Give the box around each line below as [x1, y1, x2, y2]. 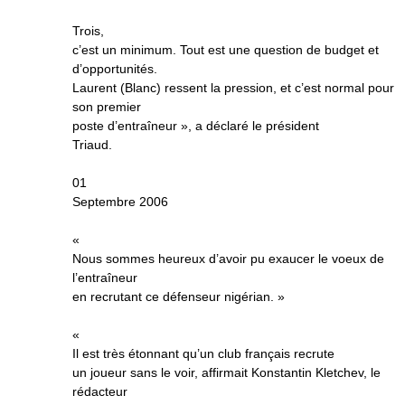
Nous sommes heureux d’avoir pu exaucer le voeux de [72, 251, 384, 266]
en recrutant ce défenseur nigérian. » [72, 289, 285, 304]
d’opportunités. [72, 61, 157, 76]
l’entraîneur [72, 270, 137, 285]
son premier [72, 99, 141, 114]
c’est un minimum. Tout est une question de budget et [72, 42, 379, 57]
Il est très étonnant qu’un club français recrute [72, 346, 334, 361]
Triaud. [72, 137, 112, 152]
